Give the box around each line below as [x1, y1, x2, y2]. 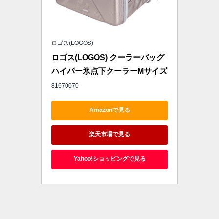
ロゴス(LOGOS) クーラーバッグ [51, 53, 164, 62]
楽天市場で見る [89, 131, 130, 138]
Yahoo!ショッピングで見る [73, 155, 146, 163]
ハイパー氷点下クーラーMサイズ [51, 66, 167, 75]
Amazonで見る [89, 107, 130, 114]
